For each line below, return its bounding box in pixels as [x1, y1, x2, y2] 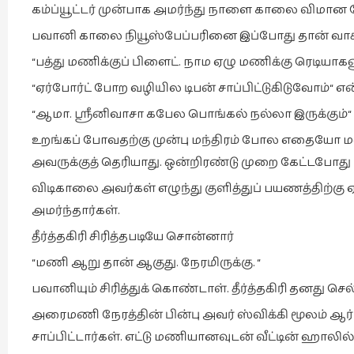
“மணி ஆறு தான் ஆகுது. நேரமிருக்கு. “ [32, 254, 261, 272]
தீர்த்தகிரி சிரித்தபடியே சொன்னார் [32, 228, 234, 246]
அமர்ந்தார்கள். [32, 201, 120, 220]
